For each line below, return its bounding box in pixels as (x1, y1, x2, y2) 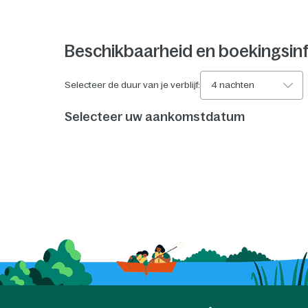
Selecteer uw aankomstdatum (65, 109, 245, 124)
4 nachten (211, 79, 255, 90)
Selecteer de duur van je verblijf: (65, 79, 201, 90)
